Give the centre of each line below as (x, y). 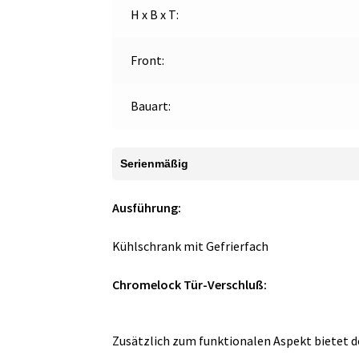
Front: (147, 61)
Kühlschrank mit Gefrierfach (191, 246)
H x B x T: (154, 15)
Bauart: (150, 106)
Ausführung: (147, 208)
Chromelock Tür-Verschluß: (190, 284)
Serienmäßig (155, 163)
